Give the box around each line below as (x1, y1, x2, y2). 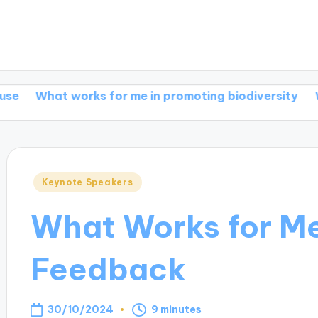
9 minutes (151, 303, 202, 317)
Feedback (30, 249, 186, 288)
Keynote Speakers (41, 177, 133, 188)
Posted (29, 172, 73, 189)
